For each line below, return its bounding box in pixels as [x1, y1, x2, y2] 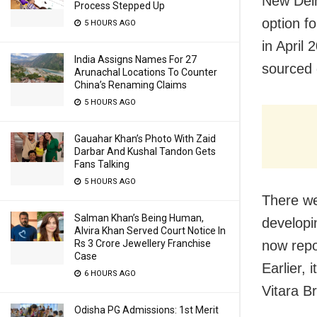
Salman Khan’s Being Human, [74, 212, 204, 224]
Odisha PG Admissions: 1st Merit [74, 304, 219, 316]
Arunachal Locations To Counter [74, 67, 217, 78]
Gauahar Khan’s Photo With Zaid [74, 133, 216, 144]
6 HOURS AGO [82, 269, 136, 278]
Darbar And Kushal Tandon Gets [74, 146, 216, 157]
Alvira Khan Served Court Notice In [74, 225, 226, 236]
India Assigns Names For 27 [74, 54, 197, 65]
